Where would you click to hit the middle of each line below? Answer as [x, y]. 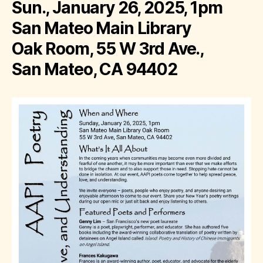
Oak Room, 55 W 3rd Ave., [108, 48]
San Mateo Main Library [101, 28]
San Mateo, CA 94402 [95, 69]
